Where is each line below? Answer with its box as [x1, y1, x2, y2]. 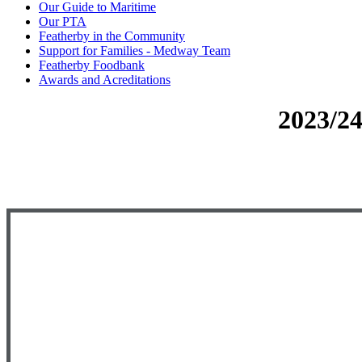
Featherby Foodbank [39, 58, 145, 73]
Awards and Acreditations [39, 73, 170, 87]
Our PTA [39, 15, 86, 29]
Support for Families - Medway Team [39, 44, 230, 58]
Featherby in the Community [39, 29, 185, 44]
